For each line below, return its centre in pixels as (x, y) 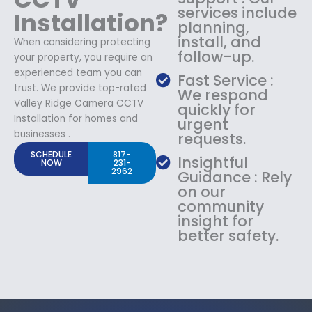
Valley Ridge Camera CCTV (79, 103)
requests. (212, 139)
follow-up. (216, 56)
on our (202, 192)
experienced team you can (78, 72)
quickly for (217, 109)
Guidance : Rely (235, 177)
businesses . (42, 134)
